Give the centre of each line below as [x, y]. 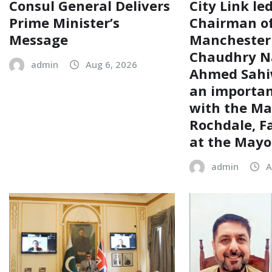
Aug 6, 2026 [111, 64]
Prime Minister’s [64, 22]
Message [39, 39]
